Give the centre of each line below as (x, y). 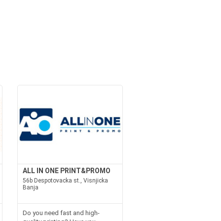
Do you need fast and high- (61, 213)
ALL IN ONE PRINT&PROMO (66, 171)
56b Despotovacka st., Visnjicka (65, 181)
